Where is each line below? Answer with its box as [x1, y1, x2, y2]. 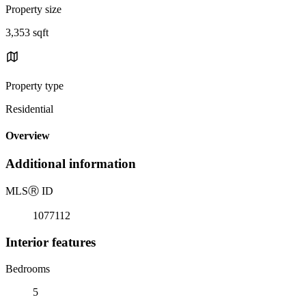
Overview [5, 130, 50, 142]
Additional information [5, 156, 136, 171]
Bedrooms [5, 262, 50, 275]
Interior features [5, 234, 96, 249]
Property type [5, 79, 64, 92]
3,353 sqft [5, 26, 48, 38]
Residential [5, 102, 53, 115]
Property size [5, 3, 61, 15]
